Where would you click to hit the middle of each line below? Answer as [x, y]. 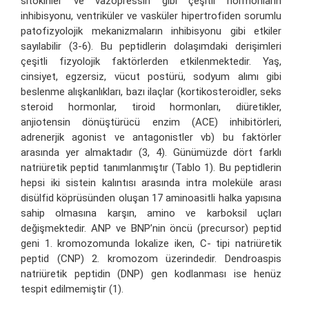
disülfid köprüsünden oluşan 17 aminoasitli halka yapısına [151, 198]
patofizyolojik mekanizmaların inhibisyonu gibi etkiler [151, 31]
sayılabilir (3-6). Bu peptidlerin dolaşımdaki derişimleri [151, 46]
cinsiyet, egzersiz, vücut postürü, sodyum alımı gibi [151, 76]
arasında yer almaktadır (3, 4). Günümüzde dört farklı [151, 152]
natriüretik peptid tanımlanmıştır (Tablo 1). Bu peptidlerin [151, 167]
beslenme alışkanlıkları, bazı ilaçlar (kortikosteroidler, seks [151, 91]
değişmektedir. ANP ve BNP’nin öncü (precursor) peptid [151, 228]
